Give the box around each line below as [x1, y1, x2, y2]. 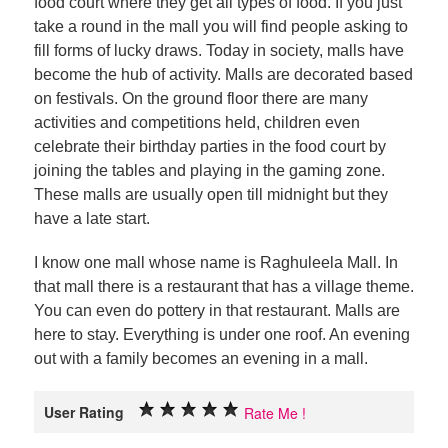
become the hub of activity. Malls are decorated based [33, 66, 413, 83]
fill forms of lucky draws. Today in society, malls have [33, 42, 404, 59]
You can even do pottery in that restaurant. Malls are [33, 302, 400, 319]
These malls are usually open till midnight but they [33, 186, 388, 203]
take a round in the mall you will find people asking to [33, 18, 408, 35]
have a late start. [33, 210, 150, 227]
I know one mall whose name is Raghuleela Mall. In [33, 254, 398, 271]
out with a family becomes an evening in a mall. [33, 350, 368, 367]
